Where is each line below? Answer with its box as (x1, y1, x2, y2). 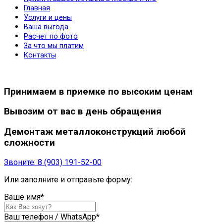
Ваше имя (4, 192, 41, 202)
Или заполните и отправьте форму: (4, 174, 132, 184)
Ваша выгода (24, 22, 68, 31)
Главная (24, 3, 50, 12)
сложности (4, 137, 55, 149)
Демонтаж (4, 126, 55, 138)
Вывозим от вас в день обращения (4, 106, 162, 117)
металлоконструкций (55, 126, 154, 138)
